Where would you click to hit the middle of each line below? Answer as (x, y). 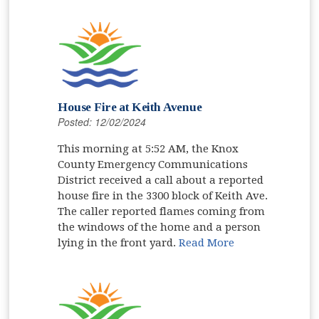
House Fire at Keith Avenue (130, 107)
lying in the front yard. (119, 242)
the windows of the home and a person (159, 227)
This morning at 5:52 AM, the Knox (148, 148)
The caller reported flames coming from (162, 211)
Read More (207, 242)
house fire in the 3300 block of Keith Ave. (163, 195)
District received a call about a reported (161, 180)
